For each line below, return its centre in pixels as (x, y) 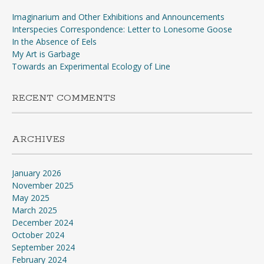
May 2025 (31, 197)
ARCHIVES (38, 139)
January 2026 (37, 173)
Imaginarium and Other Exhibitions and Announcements (118, 16)
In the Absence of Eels (54, 41)
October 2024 (38, 235)
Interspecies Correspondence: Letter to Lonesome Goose (122, 29)
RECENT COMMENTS (64, 98)
